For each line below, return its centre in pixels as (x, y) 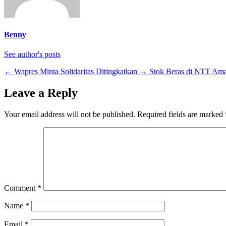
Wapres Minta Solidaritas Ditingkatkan (76, 72)
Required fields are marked (181, 114)
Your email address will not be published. (70, 114)
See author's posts (32, 54)
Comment (21, 188)
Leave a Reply (41, 93)
